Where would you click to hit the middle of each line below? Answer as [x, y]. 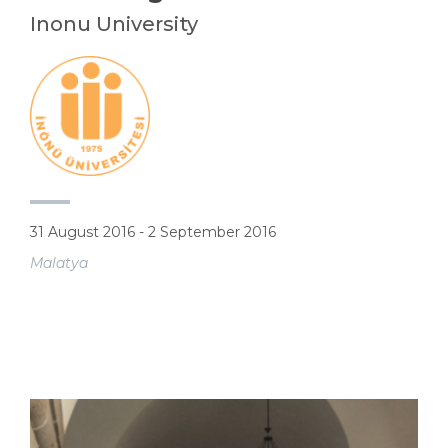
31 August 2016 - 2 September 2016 [153, 232]
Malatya [59, 263]
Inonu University [114, 24]
